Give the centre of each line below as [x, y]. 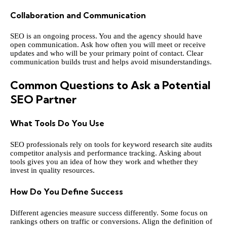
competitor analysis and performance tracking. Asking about [106, 153]
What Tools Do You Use [57, 123]
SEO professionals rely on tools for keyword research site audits [111, 144]
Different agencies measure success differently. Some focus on [109, 213]
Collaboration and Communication [78, 15]
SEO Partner [43, 99]
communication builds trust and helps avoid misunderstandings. [111, 62]
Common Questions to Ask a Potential [110, 85]
